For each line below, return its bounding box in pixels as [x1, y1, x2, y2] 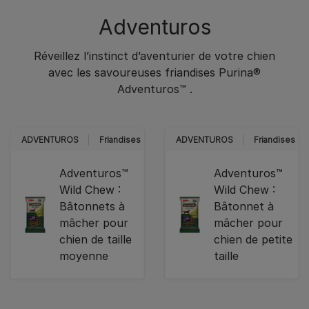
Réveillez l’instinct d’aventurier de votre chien [34, 49, 275, 63]
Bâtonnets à [59, 199, 126, 214]
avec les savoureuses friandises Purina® [48, 66, 261, 80]
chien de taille [59, 232, 132, 247]
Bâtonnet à [214, 199, 275, 214]
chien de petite [214, 232, 293, 247]
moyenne [59, 249, 109, 263]
